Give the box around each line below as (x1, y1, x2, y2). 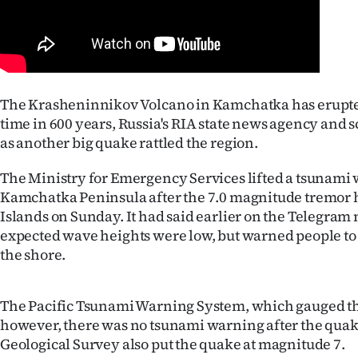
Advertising (69, 92, 153, 116)
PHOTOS (81, 294, 129, 312)
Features (69, 128, 133, 152)
